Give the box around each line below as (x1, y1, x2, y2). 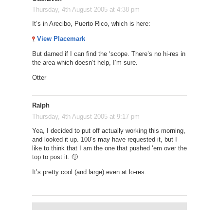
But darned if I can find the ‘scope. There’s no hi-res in (32, 50, 185, 58)
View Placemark (36, 35, 85, 43)
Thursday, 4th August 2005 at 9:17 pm (32, 112, 140, 120)
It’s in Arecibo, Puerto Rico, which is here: (32, 20, 150, 28)
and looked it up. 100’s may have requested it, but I (32, 135, 177, 143)
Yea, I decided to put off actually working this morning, (32, 127, 185, 134)
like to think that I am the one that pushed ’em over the (32, 144, 187, 152)
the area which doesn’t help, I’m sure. (32, 59, 138, 67)
